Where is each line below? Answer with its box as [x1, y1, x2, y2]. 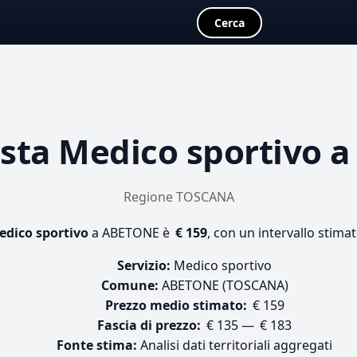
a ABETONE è [88, 224, 173, 241]
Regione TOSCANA [123, 188, 234, 206]
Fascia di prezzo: [97, 316, 201, 334]
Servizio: [117, 257, 171, 274]
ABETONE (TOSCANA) [158, 277, 288, 294]
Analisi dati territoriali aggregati [137, 336, 332, 354]
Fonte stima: [57, 336, 137, 354]
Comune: [100, 277, 159, 294]
